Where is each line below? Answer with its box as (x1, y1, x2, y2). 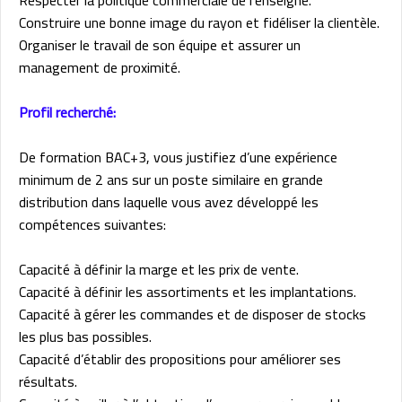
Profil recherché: (19, 98, 116, 126)
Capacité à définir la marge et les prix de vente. (19, 255, 299, 283)
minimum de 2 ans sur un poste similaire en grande (19, 165, 323, 193)
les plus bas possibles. (19, 322, 152, 350)
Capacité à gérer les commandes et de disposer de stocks (19, 300, 366, 328)
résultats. (19, 367, 77, 395)
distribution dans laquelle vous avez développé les (19, 188, 319, 215)
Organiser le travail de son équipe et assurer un (19, 31, 301, 58)
